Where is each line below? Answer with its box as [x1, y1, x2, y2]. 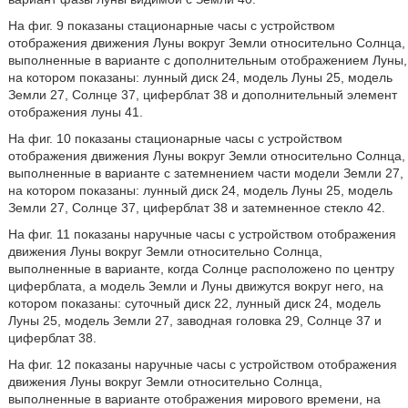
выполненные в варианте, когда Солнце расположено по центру [7, 261, 394, 276]
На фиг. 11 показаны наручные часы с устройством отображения [7, 227, 396, 241]
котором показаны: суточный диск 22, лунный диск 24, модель [7, 296, 381, 311]
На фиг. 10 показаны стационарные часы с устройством [7, 131, 342, 146]
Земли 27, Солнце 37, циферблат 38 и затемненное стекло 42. [7, 200, 385, 215]
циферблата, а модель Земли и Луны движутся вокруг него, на [7, 279, 383, 293]
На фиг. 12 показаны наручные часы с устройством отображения [7, 357, 397, 372]
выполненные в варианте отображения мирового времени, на [7, 392, 381, 406]
